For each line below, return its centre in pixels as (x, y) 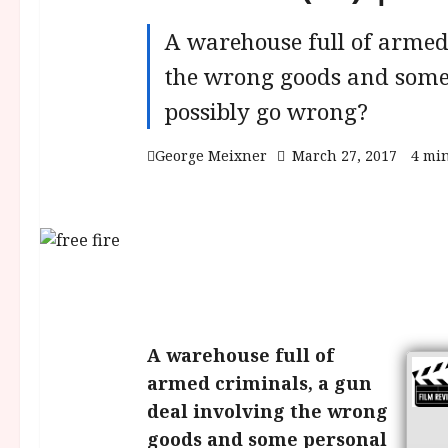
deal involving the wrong (267, 410)
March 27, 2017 (344, 155)
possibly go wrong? (266, 111)
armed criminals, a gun (259, 382)
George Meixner (210, 155)
